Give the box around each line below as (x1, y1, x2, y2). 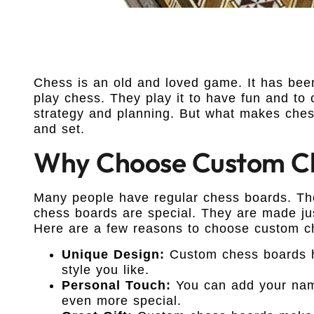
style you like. (62, 262, 149, 277)
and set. (34, 122, 85, 136)
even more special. (62, 293, 182, 308)
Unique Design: (62, 247, 165, 261)
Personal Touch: (62, 278, 171, 292)
